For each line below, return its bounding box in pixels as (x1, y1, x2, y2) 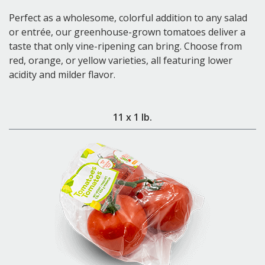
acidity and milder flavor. (9, 68, 115, 81)
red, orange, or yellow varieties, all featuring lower (9, 54, 232, 67)
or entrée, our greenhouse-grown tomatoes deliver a (9, 25, 245, 38)
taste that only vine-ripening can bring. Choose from (9, 40, 242, 53)
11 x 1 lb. (113, 111, 152, 124)
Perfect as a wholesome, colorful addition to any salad (9, 11, 247, 24)
